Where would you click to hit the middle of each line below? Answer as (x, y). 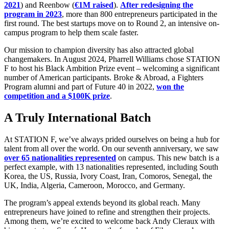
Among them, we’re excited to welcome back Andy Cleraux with (109, 221)
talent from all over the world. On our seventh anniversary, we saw (111, 148)
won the (170, 86)
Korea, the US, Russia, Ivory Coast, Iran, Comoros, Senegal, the (108, 176)
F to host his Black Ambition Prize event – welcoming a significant (112, 68)
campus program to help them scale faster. (71, 32)
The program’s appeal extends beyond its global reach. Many (102, 202)
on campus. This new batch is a (168, 157)
